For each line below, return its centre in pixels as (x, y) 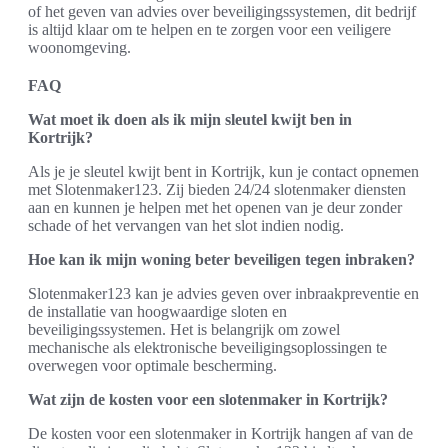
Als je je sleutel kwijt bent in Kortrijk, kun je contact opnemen (223, 171)
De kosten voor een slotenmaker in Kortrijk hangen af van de (220, 433)
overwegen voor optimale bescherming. (152, 365)
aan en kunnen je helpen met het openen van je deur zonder (215, 207)
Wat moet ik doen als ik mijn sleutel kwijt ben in (190, 119)
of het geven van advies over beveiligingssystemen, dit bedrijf (222, 11)
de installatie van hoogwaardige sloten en (157, 311)
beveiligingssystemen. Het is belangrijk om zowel (184, 329)
